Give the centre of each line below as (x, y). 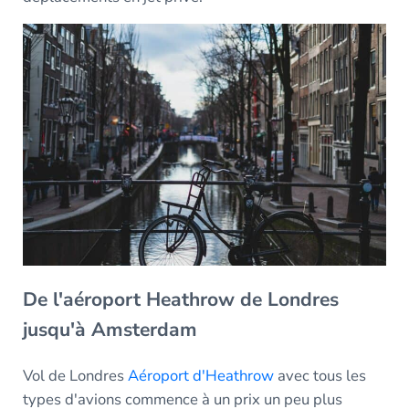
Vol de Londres (75, 376)
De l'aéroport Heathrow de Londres (180, 300)
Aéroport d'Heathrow (200, 376)
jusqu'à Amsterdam (110, 330)
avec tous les (320, 376)
